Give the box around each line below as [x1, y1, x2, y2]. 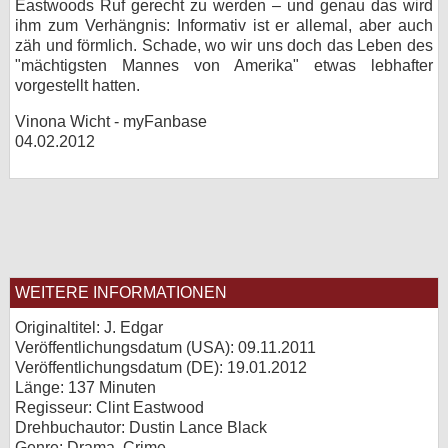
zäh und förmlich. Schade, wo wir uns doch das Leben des [15, 37, 433, 54]
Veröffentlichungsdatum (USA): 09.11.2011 [15, 339, 316, 356]
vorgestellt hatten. [15, 77, 140, 94]
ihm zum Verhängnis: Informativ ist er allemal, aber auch [15, 17, 433, 34]
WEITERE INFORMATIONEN [15, 284, 227, 301]
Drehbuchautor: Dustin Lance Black [15, 419, 267, 436]
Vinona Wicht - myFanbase [15, 113, 207, 130]
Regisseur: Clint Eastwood [15, 399, 204, 416]
